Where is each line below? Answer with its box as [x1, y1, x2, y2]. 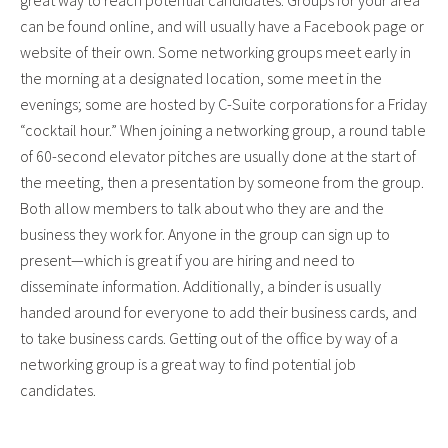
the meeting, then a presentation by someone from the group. [20, 172, 424, 193]
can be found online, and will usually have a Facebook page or [20, 16, 424, 37]
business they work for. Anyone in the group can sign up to [20, 224, 390, 245]
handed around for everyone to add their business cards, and [20, 302, 417, 323]
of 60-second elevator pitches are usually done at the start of [20, 146, 416, 167]
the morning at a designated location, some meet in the [20, 68, 382, 89]
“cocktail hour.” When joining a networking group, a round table [20, 120, 426, 141]
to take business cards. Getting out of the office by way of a [20, 328, 398, 349]
